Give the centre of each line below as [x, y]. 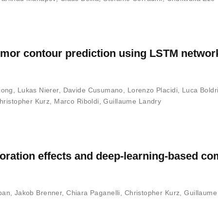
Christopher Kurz [152, 192]
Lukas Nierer [38, 90]
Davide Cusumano [93, 90]
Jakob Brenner [38, 192]
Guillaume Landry [132, 101]
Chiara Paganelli [93, 192]
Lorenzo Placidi [153, 90]
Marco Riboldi [77, 101]
